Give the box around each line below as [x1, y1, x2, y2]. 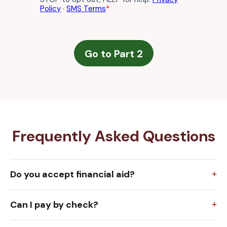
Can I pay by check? [10, 199, 98, 211]
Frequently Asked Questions [12, 126, 215, 146]
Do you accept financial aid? [10, 168, 135, 181]
